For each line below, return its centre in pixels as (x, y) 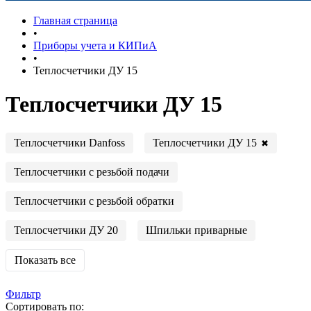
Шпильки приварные (196, 230)
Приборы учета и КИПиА (95, 45)
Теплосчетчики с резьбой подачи (92, 172)
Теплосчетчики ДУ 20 (66, 230)
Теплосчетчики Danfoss (69, 143)
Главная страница (75, 20)
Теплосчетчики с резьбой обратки (94, 201)
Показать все (45, 260)
